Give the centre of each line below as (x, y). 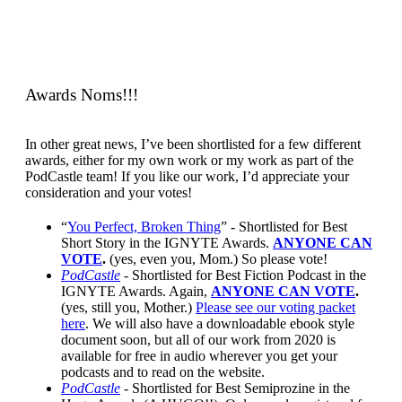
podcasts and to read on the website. (163, 371)
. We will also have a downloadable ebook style (220, 323)
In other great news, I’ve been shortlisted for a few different (193, 144)
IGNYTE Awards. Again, (136, 291)
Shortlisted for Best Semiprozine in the (241, 388)
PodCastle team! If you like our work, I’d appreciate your (187, 176)
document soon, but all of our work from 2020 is (198, 339)
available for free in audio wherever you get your (199, 355)
